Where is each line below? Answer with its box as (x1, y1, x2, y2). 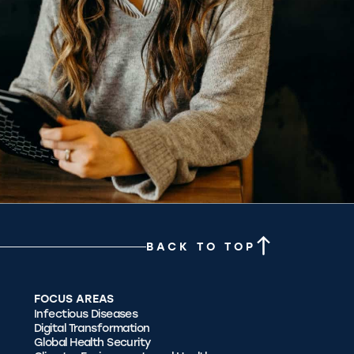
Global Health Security (34, 335, 151, 349)
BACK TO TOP (146, 240, 256, 254)
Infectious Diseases (34, 307, 138, 321)
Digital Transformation (34, 321, 150, 335)
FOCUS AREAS (34, 292, 114, 306)
